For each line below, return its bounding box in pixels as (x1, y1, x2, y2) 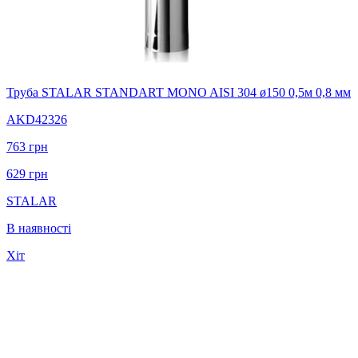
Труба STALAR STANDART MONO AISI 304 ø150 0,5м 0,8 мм (6, 85, 351, 99)
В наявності (6, 221, 71, 235)
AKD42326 (6, 112, 67, 126)
